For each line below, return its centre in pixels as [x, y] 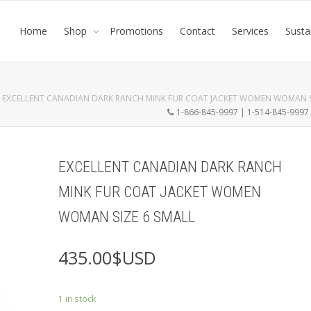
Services [250, 31]
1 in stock [77, 299]
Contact [197, 31]
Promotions [136, 31]
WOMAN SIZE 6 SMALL [126, 217]
